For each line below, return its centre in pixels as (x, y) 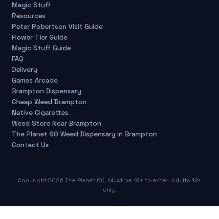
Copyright (33, 181)
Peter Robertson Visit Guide (57, 27)
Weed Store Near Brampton (56, 123)
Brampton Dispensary (46, 91)
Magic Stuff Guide (41, 48)
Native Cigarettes (40, 113)
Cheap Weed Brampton (49, 102)
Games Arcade (35, 80)
